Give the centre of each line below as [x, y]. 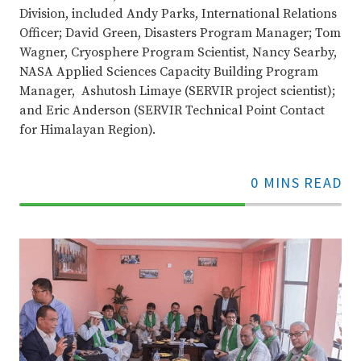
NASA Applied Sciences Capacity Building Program [169, 72]
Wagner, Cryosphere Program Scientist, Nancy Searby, [178, 52]
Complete [154, 226]
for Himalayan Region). [87, 130]
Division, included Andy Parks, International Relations [178, 14]
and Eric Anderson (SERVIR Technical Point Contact [172, 110]
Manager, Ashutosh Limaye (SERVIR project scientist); [177, 91]
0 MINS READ [296, 183]
